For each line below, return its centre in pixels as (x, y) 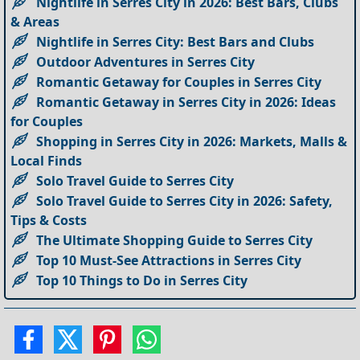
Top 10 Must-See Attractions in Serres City (169, 261)
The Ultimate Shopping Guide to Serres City (175, 241)
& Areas (35, 22)
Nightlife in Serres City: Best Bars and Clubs (176, 42)
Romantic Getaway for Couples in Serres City (179, 82)
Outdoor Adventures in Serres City (146, 62)
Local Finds (47, 161)
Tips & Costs (49, 221)
